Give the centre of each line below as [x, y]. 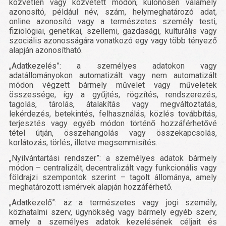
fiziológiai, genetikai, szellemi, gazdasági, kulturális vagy [113, 31]
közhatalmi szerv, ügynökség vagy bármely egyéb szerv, [113, 212]
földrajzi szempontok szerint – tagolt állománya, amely [113, 178]
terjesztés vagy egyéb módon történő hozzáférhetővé [113, 124]
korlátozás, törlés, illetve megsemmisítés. [83, 143]
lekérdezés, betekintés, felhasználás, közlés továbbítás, [113, 114]
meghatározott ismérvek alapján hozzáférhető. [91, 187]
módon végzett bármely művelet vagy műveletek [113, 85]
